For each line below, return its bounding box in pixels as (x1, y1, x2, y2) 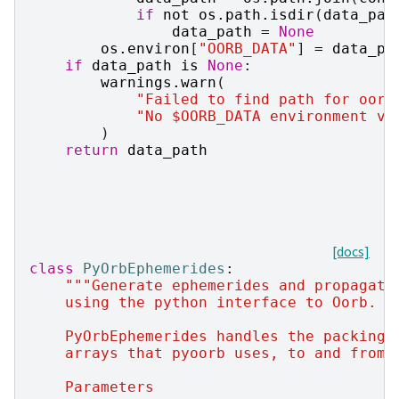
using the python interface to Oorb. (29, 293, 377, 311)
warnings (101, 73, 172, 91)
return (65, 141, 118, 159)
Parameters (29, 378, 154, 395)
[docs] (332, 242, 370, 260)
